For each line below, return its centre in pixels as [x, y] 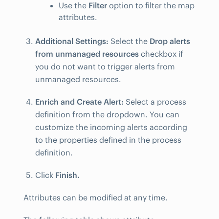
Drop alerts [170, 41]
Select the [129, 41]
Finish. [67, 175]
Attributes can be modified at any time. [96, 197]
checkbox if [161, 54]
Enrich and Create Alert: [79, 101]
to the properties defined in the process [108, 140]
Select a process [155, 101]
